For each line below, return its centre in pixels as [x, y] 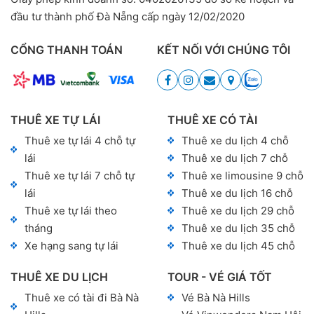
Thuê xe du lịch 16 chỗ [237, 193]
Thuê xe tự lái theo [71, 210]
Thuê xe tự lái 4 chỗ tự [80, 140]
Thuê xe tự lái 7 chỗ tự [80, 175]
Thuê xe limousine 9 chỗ [243, 175]
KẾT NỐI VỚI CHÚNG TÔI [224, 49]
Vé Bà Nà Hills [216, 297]
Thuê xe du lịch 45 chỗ [238, 245]
